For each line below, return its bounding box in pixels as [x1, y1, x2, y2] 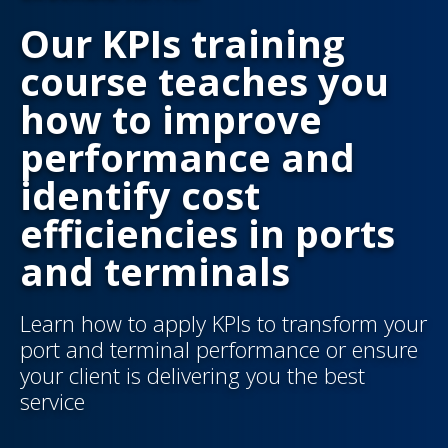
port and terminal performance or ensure [20, 334, 418, 365]
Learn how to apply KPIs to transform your [20, 308, 427, 339]
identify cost [20, 169, 260, 222]
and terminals [20, 245, 290, 298]
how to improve [20, 93, 322, 146]
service [20, 386, 85, 417]
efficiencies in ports [20, 207, 395, 260]
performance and [20, 131, 355, 184]
